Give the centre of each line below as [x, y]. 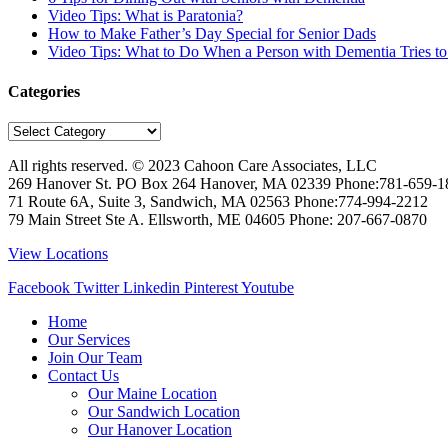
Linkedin [151, 287]
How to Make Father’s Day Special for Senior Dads [212, 34]
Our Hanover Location [160, 429]
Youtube [267, 287]
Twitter [96, 287]
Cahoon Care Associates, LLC [280, 165]
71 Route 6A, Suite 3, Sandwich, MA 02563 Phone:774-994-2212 [218, 201]
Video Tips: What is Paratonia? [145, 16]
